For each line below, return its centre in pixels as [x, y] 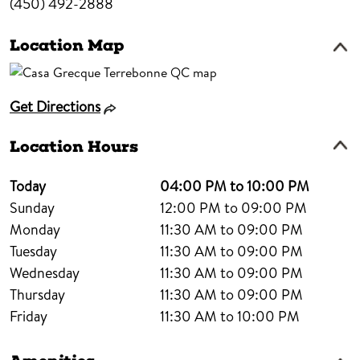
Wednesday [45, 273]
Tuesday [33, 252]
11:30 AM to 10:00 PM [229, 317]
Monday [35, 230]
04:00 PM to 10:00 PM [234, 186]
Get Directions [55, 107]
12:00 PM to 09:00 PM [233, 208]
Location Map [67, 45]
